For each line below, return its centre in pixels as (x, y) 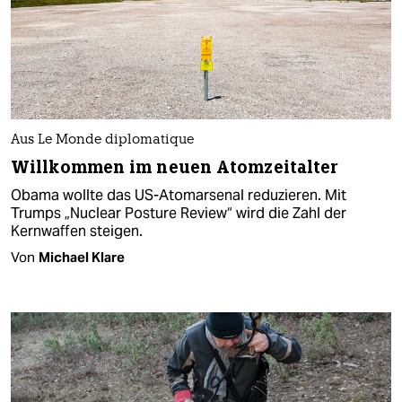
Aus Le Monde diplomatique (102, 141)
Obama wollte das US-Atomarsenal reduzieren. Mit (179, 196)
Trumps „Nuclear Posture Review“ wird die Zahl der (179, 214)
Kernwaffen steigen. (77, 232)
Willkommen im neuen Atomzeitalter (175, 168)
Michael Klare (82, 258)
